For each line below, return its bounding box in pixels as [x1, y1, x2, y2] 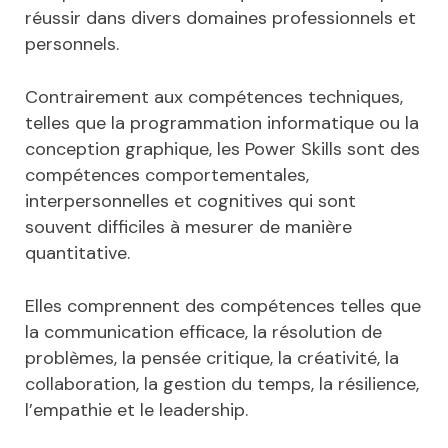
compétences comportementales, [25, 162, 309, 187]
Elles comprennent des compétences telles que [25, 293, 421, 318]
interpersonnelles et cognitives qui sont [25, 188, 356, 213]
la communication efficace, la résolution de [25, 319, 382, 344]
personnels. [25, 31, 119, 56]
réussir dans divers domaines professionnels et [25, 5, 416, 30]
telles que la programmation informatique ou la [25, 110, 419, 135]
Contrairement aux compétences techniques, [25, 84, 403, 109]
